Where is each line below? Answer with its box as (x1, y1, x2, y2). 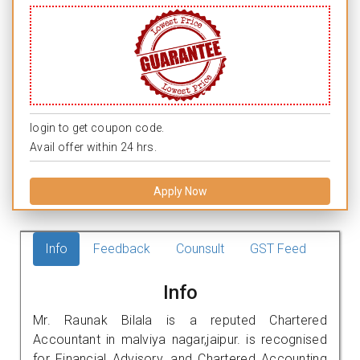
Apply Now (153, 184, 207, 198)
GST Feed (250, 240, 306, 256)
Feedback (93, 240, 150, 256)
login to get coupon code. (30, 121, 165, 134)
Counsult (176, 240, 224, 256)
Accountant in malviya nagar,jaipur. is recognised (33, 331, 327, 347)
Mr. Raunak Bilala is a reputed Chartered (33, 312, 327, 328)
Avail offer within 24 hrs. (30, 140, 157, 153)
